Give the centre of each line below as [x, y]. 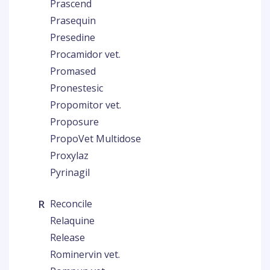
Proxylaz [69, 155]
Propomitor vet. [86, 105]
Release [67, 237]
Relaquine [72, 221]
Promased [73, 71]
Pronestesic [77, 88]
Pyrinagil [70, 172]
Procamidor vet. [85, 54]
